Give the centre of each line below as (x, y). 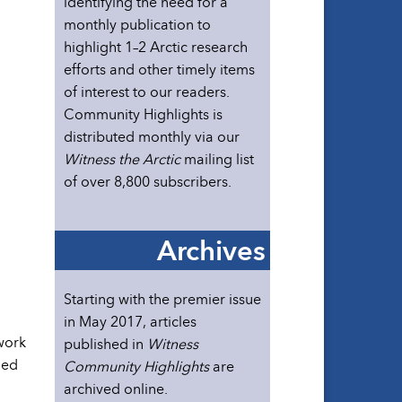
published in (105, 344)
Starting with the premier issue (162, 299)
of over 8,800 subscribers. (148, 182)
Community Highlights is (143, 114)
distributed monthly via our (152, 137)
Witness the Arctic (122, 159)
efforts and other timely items (159, 70)
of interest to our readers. (147, 92)
